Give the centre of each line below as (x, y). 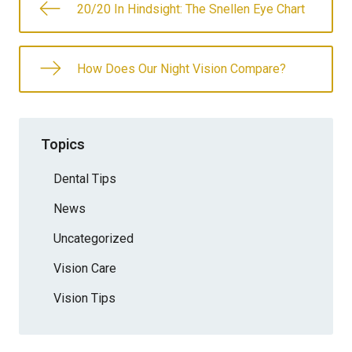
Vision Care (85, 268)
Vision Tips (84, 298)
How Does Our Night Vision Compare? (181, 69)
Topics (63, 144)
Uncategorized (93, 238)
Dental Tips (85, 178)
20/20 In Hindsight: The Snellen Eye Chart (191, 9)
